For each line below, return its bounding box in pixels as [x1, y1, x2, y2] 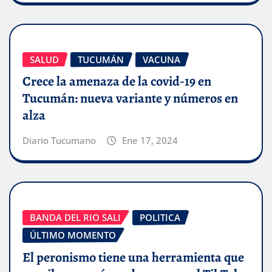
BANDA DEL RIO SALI [30, 211, 121, 224]
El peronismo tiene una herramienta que [22, 248, 244, 267]
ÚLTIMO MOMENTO [30, 229, 116, 242]
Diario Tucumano [22, 134, 96, 147]
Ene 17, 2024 [121, 134, 178, 147]
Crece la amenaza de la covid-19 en [22, 72, 211, 91]
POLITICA [140, 211, 180, 224]
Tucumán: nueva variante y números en [22, 89, 238, 108]
